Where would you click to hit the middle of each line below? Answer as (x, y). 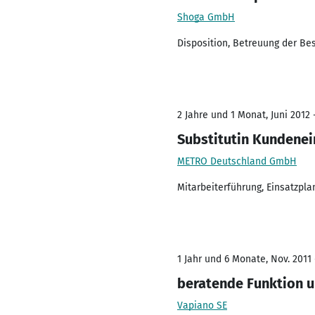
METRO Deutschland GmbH (237, 161)
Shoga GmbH (206, 17)
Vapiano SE (202, 306)
